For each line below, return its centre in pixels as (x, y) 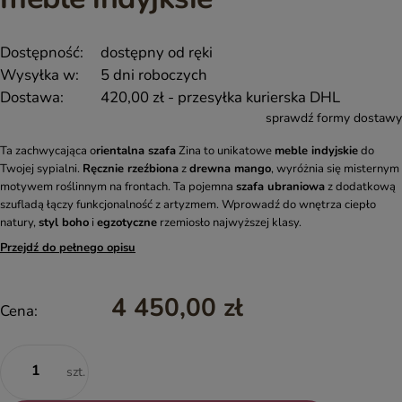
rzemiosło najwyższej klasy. (229, 222)
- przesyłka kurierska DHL (254, 97)
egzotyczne (127, 222)
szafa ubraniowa (280, 186)
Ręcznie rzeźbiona (131, 168)
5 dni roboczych (154, 74)
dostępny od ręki (157, 52)
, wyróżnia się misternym (335, 168)
